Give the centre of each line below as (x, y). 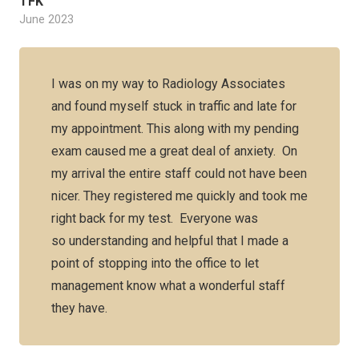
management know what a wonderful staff (168, 286)
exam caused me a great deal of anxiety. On (174, 151)
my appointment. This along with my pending (175, 129)
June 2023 (46, 20)
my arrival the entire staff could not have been (179, 173)
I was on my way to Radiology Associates (168, 84)
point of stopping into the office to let (155, 263)
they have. (79, 308)
